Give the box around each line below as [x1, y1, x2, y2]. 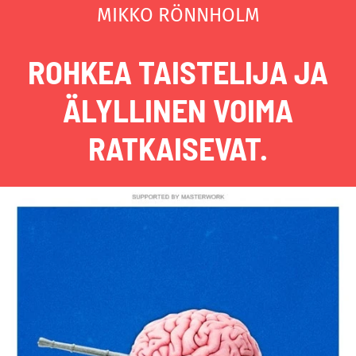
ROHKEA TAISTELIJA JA [28, 52, 328, 91]
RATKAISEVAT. [88, 128, 268, 167]
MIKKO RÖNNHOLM [96, 3, 260, 26]
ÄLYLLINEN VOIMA [63, 90, 293, 129]
